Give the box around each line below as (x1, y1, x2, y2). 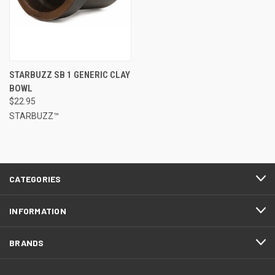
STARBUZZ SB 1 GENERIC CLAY (9, 69, 130, 80)
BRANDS (9, 237, 44, 248)
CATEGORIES (9, 173, 61, 184)
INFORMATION (9, 205, 66, 216)
